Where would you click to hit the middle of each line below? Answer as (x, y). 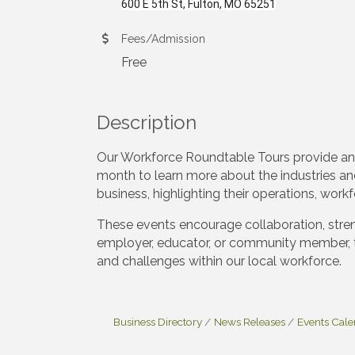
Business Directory (158, 321)
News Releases (250, 321)
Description (147, 122)
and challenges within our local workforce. (219, 261)
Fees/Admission (163, 38)
